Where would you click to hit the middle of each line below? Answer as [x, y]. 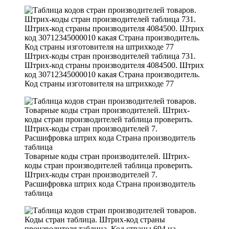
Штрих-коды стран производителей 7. [91, 174]
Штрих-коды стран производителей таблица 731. [110, 56]
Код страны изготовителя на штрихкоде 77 [99, 83]
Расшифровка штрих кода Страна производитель [110, 184]
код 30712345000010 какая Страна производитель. [112, 74]
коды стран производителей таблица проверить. [109, 165]
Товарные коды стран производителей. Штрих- [107, 156]
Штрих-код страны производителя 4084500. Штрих [114, 65]
